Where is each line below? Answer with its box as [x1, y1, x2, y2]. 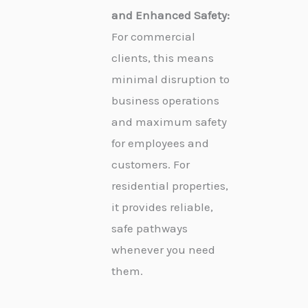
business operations [111, 93, 219, 107]
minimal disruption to [111, 71, 230, 86]
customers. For [111, 157, 190, 171]
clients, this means [111, 50, 214, 65]
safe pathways [111, 221, 188, 235]
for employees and [111, 135, 209, 150]
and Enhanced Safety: [111, 8, 230, 22]
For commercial [111, 29, 195, 43]
